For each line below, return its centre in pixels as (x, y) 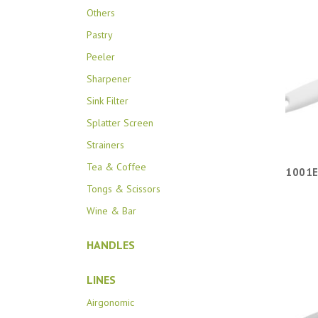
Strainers (105, 145)
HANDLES (111, 245)
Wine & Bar (111, 211)
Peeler (101, 57)
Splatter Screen (120, 123)
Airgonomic (110, 303)
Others (101, 13)
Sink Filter (108, 101)
